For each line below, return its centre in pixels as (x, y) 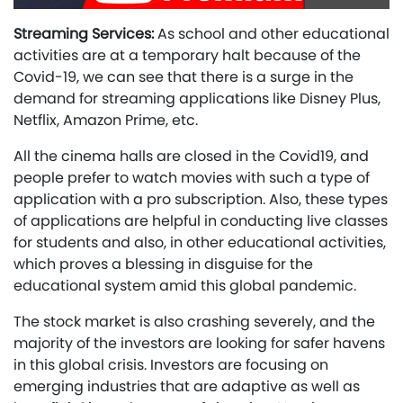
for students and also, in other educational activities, (200, 243)
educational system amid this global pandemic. (185, 286)
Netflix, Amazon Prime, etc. (106, 121)
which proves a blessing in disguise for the (163, 264)
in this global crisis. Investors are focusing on (171, 365)
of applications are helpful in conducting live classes (201, 221)
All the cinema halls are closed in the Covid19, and (191, 157)
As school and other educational (273, 34)
